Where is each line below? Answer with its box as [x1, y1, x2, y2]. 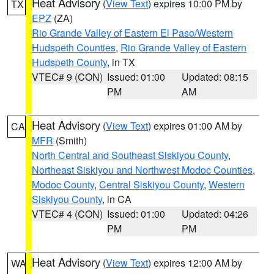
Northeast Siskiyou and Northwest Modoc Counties [32, 163, 253, 177]
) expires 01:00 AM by [148, 119, 242, 133]
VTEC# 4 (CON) [32, 207, 103, 221]
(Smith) [53, 133, 87, 147]
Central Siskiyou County [99, 177, 204, 191]
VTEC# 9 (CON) [32, 70, 103, 84]
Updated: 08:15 [182, 70, 249, 84]
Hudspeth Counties [32, 40, 116, 54]
